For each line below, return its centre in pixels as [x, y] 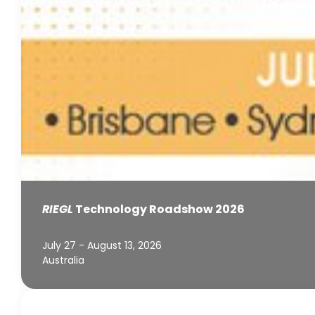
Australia [63, 261]
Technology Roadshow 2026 [159, 210]
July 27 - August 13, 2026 [102, 246]
